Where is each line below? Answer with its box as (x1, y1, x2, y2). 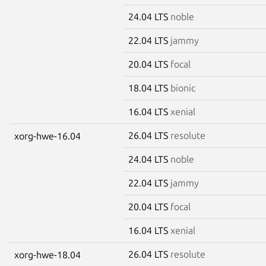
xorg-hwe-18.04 (14, 249, 81, 260)
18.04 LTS (128, 82, 170, 93)
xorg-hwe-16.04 (14, 130, 81, 141)
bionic (170, 82, 195, 93)
